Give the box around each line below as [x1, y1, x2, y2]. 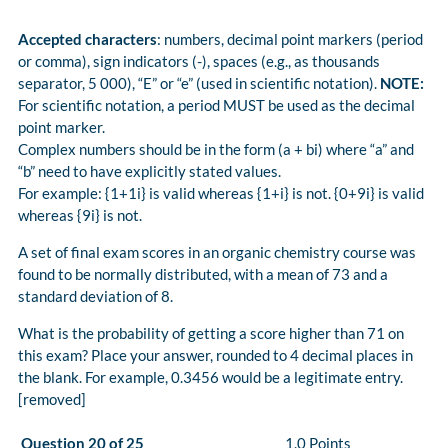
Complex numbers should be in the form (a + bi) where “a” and [18, 140, 414, 159]
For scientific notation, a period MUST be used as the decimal [18, 96, 415, 115]
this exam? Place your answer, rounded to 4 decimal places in [18, 346, 413, 365]
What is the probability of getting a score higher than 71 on [18, 324, 404, 343]
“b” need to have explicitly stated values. [18, 162, 281, 181]
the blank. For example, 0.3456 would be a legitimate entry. [18, 368, 403, 387]
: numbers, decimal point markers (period [157, 30, 423, 49]
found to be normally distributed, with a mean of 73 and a [18, 265, 388, 284]
